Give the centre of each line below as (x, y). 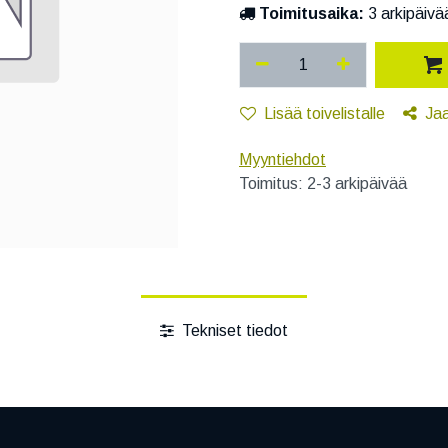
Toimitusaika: (311, 14)
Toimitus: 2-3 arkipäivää (323, 184)
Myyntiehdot (282, 160)
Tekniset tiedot (233, 330)
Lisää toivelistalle (324, 114)
